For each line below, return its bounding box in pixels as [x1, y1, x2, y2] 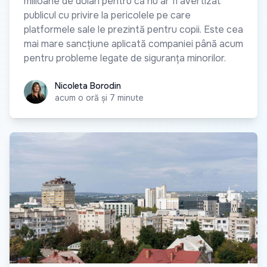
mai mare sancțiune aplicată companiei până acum [24, 37, 243, 50]
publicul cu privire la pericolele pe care [24, 8, 191, 21]
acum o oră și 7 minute [55, 92, 144, 103]
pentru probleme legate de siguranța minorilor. [24, 51, 226, 64]
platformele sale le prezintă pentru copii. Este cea [24, 23, 243, 36]
